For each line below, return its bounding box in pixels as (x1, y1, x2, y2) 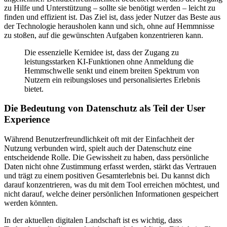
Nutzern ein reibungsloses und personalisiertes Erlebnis (24, 75, 200, 84)
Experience (4, 114, 50, 125)
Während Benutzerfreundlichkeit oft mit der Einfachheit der (4, 135, 194, 144)
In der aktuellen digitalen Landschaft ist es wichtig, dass (4, 216, 182, 225)
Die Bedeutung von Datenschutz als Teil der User (4, 103, 205, 114)
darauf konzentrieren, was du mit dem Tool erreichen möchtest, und (4, 180, 219, 190)
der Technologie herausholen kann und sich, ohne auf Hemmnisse (4, 21, 214, 30)
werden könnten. (4, 199, 58, 208)
